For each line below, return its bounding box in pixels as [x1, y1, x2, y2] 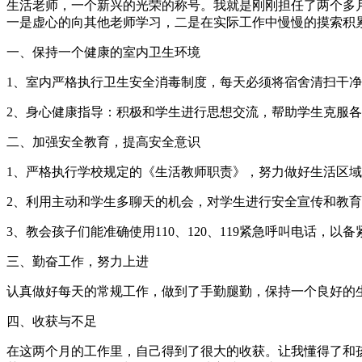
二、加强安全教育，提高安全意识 [6, 134, 200, 149]
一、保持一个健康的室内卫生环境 [6, 44, 200, 59]
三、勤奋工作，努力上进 [6, 254, 149, 268]
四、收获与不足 [6, 314, 97, 328]
